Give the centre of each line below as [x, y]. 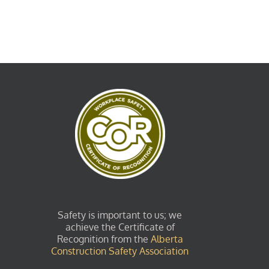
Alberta [167, 239]
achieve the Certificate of [120, 227]
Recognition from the [104, 239]
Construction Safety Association [120, 251]
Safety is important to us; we [120, 215]
